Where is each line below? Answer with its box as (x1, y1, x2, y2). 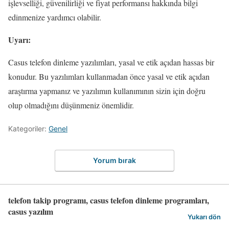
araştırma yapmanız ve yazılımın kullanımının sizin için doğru (8, 85, 205, 96)
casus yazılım (8, 205, 53, 218)
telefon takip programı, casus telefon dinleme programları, (8, 194, 209, 207)
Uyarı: (8, 33, 31, 45)
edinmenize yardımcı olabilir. (8, 11, 101, 22)
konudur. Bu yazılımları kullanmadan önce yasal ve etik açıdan (8, 71, 210, 82)
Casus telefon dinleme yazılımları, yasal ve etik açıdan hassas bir (8, 56, 214, 67)
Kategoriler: (8, 124, 49, 133)
